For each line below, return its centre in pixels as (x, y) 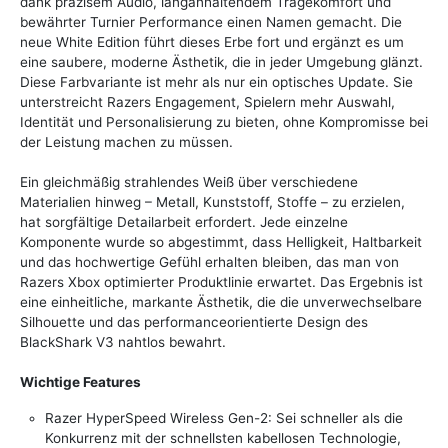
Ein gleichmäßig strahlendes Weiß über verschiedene (189, 182)
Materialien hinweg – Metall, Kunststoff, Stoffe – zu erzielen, (212, 202)
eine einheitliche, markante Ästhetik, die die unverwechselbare (221, 302)
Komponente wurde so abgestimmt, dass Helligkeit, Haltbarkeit (221, 242)
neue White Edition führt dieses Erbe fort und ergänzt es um (212, 42)
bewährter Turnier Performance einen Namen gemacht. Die (211, 22)
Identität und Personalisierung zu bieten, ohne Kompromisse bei (224, 122)
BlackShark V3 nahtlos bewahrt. (123, 342)
